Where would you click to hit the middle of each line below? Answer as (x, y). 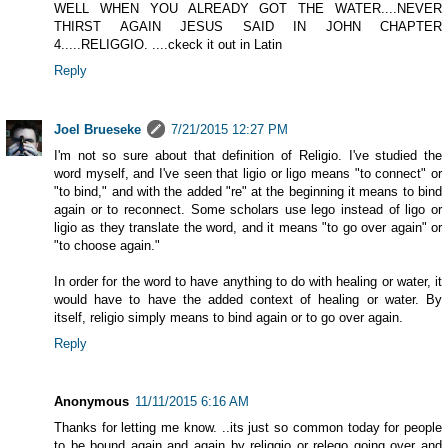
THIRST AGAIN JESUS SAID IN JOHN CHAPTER (248, 26)
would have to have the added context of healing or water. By (248, 299)
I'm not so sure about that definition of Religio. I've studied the (248, 155)
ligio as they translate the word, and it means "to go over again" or (248, 227)
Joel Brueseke (97, 129)
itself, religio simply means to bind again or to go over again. (228, 317)
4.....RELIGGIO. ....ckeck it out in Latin (168, 44)
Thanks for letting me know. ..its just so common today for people (248, 428)
